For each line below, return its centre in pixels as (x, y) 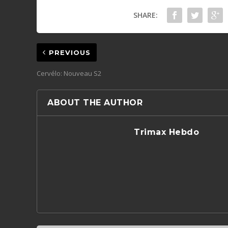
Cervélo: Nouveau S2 (69, 73)
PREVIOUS (70, 52)
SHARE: (145, 15)
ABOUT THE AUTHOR (95, 102)
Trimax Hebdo (167, 132)
